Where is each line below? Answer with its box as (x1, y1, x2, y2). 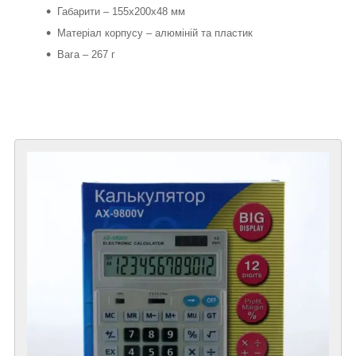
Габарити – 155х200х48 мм (57, 5, 185, 17)
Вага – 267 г (57, 48, 115, 60)
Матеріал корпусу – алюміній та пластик (57, 26, 253, 39)
